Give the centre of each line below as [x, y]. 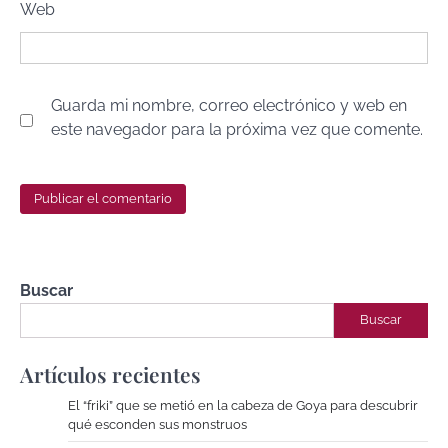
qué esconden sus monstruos [157, 424]
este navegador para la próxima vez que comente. [237, 130]
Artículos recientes [110, 373]
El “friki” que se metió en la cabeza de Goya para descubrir [243, 405]
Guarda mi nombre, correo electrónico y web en [229, 106]
